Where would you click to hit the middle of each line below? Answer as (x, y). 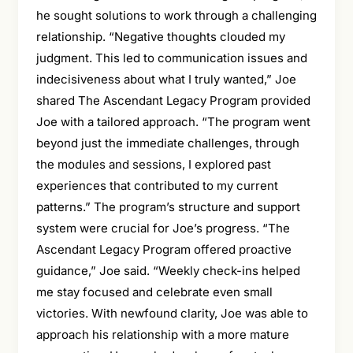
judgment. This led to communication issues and (171, 58)
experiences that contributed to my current (157, 185)
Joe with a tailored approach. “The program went (173, 121)
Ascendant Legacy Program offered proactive (163, 249)
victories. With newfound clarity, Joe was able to (172, 313)
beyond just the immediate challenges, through (167, 143)
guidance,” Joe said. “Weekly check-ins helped (168, 270)
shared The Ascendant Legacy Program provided (173, 100)
